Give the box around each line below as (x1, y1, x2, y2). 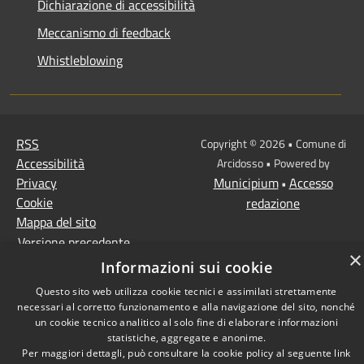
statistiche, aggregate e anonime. (106, 331, 266, 344)
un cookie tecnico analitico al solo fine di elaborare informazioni (35, 315, 338, 329)
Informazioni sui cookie (100, 258, 273, 277)
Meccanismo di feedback (37, 22, 171, 42)
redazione (246, 193, 300, 213)
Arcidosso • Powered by (216, 154, 330, 171)
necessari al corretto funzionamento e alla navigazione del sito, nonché (17, 300, 356, 314)
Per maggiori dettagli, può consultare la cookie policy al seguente (22, 346, 335, 360)
